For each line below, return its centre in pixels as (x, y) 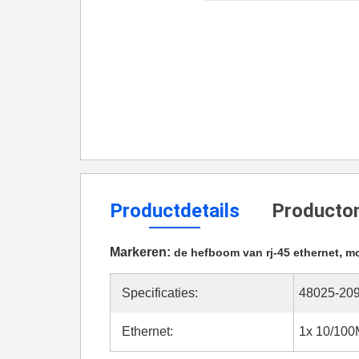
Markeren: (142, 252)
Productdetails (175, 211)
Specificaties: (160, 293)
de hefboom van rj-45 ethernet (256, 252)
